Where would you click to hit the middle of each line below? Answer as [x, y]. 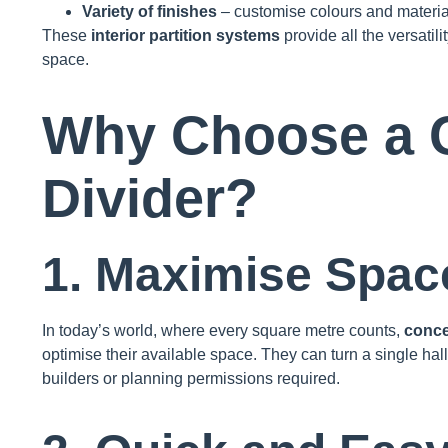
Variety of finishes [149, 12]
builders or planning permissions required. [191, 379]
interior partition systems [185, 36]
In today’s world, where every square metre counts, [223, 331]
